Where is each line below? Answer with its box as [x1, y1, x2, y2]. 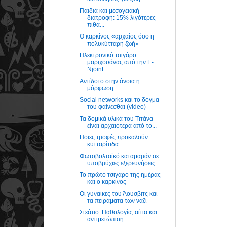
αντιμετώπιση [87, 215, 124, 223]
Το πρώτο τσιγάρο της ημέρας [79, 171, 161, 178]
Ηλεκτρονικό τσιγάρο [79, 51, 136, 59]
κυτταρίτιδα [87, 140, 119, 148]
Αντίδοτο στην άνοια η [79, 77, 140, 85]
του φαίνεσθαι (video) [87, 103, 146, 110]
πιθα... [87, 21, 104, 28]
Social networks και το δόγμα [79, 96, 159, 103]
